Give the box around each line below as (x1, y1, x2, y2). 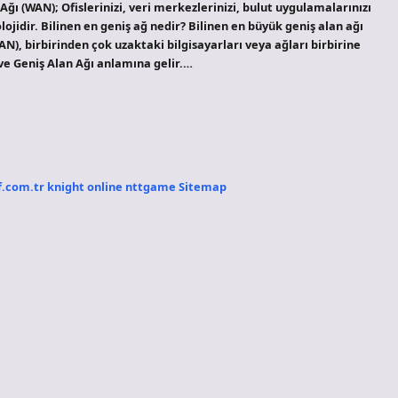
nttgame (125, 178, 176, 195)
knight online (47, 178, 123, 195)
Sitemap (179, 178, 227, 195)
